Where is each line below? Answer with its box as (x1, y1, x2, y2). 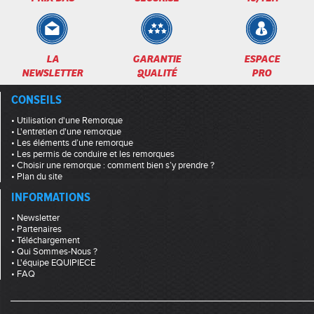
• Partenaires (11, 223, 62, 235)
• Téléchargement (11, 234, 80, 246)
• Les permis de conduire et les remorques (11, 148, 175, 160)
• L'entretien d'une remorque (11, 125, 121, 137)
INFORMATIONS (11, 189, 90, 205)
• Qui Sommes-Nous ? (11, 245, 97, 257)
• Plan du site (11, 170, 62, 182)
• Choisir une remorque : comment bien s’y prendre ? (11, 159, 214, 171)
